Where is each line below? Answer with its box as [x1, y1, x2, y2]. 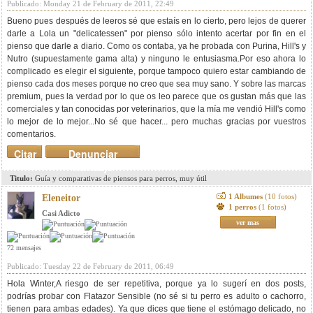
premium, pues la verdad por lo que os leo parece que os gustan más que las [7, 92, 306, 101]
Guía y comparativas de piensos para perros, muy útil [33, 174, 207, 182]
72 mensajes [7, 244, 41, 252]
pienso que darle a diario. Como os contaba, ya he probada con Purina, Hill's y [7, 41, 306, 51]
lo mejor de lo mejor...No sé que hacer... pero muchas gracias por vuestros [7, 117, 306, 126]
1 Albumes [228, 192, 265, 201]
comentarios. [7, 129, 56, 139]
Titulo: [10, 174, 33, 182]
